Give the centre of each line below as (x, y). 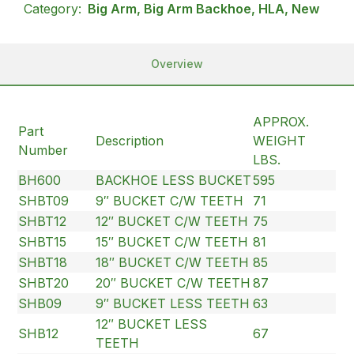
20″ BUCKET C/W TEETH (173, 282)
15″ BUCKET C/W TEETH (172, 241)
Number (43, 150)
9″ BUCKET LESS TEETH (173, 303)
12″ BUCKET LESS (152, 324)
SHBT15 (43, 241)
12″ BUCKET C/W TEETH (172, 221)
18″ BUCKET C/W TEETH (173, 262)
